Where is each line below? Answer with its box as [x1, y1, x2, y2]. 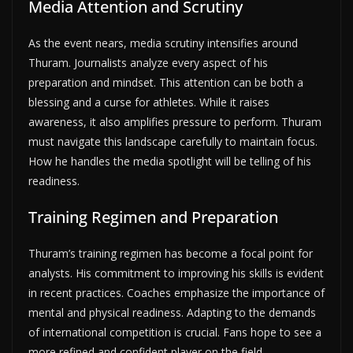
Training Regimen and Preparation [28, 206, 278, 228]
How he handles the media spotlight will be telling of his [28, 153, 311, 169]
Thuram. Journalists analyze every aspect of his [28, 54, 268, 70]
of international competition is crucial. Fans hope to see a [28, 324, 321, 340]
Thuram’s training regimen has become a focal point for [28, 245, 313, 261]
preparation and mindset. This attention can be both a [28, 74, 303, 90]
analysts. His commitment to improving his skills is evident [28, 265, 324, 281]
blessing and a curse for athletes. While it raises [28, 94, 269, 110]
